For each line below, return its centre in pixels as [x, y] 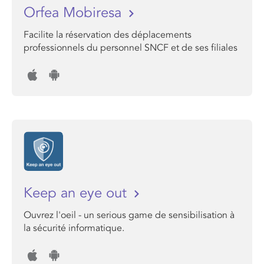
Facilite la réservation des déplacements [108, 35]
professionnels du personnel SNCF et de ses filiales [131, 48]
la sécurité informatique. [74, 228]
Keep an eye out [77, 193]
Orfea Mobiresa [75, 13]
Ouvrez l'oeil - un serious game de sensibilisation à [129, 215]
